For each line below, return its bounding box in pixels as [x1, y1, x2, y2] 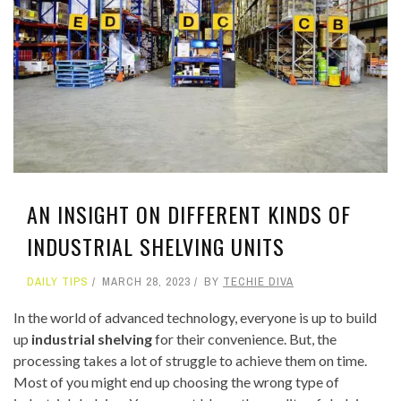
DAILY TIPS [27, 274, 89, 290]
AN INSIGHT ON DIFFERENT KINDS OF [27, 198, 351, 231]
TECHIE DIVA [223, 274, 294, 290]
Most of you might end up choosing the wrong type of [13, 373, 339, 391]
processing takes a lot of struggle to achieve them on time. [13, 352, 367, 370]
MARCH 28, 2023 [102, 274, 191, 290]
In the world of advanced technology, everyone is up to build [13, 309, 377, 327]
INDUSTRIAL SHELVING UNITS [27, 230, 285, 263]
